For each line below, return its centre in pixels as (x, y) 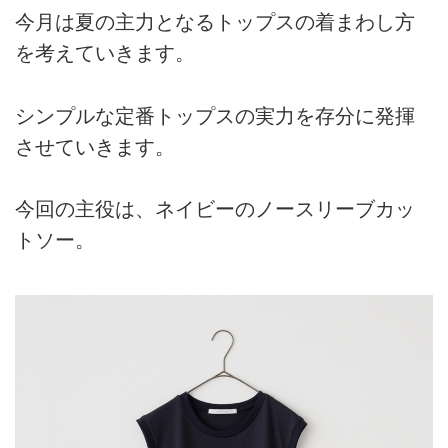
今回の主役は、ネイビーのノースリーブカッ (215, 208)
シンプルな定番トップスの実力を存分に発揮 (215, 115)
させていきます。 (95, 146)
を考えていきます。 (105, 53)
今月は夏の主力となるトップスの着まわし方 (215, 22)
